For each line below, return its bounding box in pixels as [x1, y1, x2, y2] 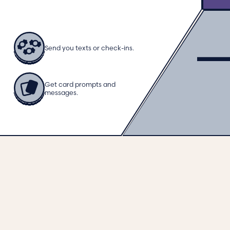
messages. [44, 89, 78, 98]
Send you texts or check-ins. [44, 44, 134, 53]
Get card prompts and [44, 81, 116, 89]
